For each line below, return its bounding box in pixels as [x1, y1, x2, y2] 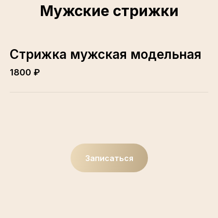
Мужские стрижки [39, 1, 179, 19]
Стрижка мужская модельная [10, 46, 201, 62]
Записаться [85, 153, 133, 163]
